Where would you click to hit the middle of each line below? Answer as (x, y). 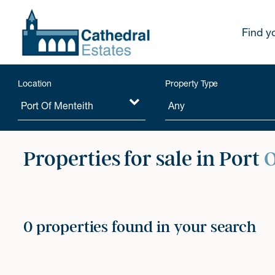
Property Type (192, 83)
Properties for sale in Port (144, 159)
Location (35, 83)
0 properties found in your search (140, 227)
